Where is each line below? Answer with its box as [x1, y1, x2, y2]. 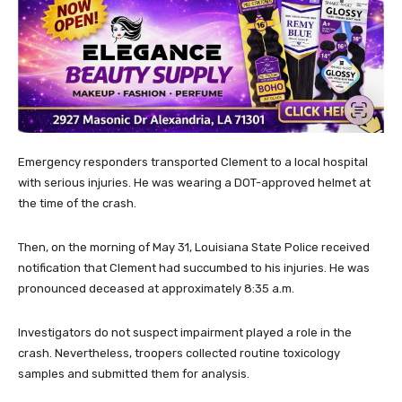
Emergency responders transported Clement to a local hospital [18, 155, 368, 170]
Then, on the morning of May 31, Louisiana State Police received [18, 240, 370, 255]
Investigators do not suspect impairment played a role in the [18, 326, 352, 340]
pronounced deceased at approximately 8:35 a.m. [18, 282, 294, 296]
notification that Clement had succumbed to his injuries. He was [18, 261, 370, 275]
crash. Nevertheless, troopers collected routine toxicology [18, 346, 340, 361]
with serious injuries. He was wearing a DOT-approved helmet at [18, 176, 371, 190]
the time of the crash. [18, 197, 136, 211]
